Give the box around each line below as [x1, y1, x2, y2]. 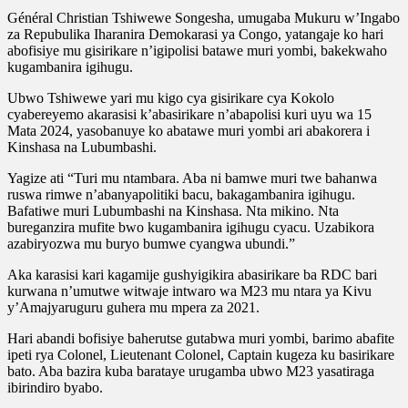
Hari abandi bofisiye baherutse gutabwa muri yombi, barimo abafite [7, 330, 394, 346]
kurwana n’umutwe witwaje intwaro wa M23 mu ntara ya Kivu [7, 282, 372, 299]
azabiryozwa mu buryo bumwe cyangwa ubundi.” [7, 235, 295, 251]
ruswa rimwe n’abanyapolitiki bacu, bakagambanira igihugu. [7, 186, 355, 202]
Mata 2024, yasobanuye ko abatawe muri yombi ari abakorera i [7, 122, 370, 138]
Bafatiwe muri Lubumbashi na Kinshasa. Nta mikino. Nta [7, 202, 339, 219]
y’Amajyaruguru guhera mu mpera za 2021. [7, 299, 260, 315]
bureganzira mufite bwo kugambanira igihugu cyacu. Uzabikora [7, 219, 374, 235]
